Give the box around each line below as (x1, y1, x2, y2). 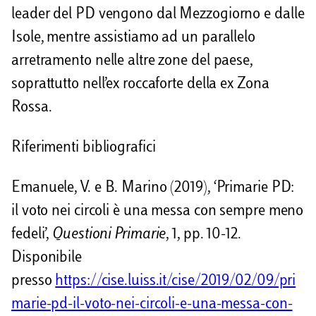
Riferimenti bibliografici (11, 140, 156, 156)
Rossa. (11, 99, 52, 116)
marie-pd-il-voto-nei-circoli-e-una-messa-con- (11, 297, 293, 313)
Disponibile (11, 250, 82, 267)
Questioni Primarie (52, 227, 166, 243)
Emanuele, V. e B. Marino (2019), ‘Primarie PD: (11, 181, 295, 197)
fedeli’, (11, 227, 53, 243)
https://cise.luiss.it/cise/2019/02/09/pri (55, 274, 296, 290)
